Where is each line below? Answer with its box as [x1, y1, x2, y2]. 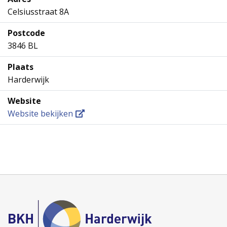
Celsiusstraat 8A [8, 6, 69, 17]
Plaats [8, 61, 33, 72]
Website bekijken [8, 107, 73, 119]
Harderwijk [8, 73, 49, 85]
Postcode [8, 27, 45, 39]
